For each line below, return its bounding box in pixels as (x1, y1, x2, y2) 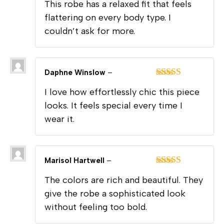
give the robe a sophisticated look (44, 187, 185, 199)
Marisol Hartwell (44, 155, 106, 165)
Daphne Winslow (44, 67, 107, 77)
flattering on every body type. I (44, 11, 171, 23)
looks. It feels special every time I (44, 99, 182, 111)
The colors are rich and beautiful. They (44, 174, 203, 185)
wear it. (44, 113, 74, 124)
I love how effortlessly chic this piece (44, 86, 199, 97)
